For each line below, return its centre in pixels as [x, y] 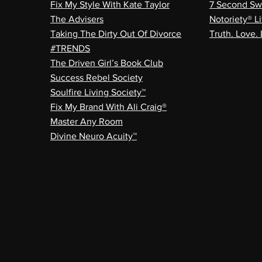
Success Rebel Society [96, 77]
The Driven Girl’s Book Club [107, 63]
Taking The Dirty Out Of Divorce [116, 34]
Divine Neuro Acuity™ [94, 136]
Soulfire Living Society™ [98, 92]
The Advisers [77, 19]
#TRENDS [70, 48]
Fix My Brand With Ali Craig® [108, 107]
